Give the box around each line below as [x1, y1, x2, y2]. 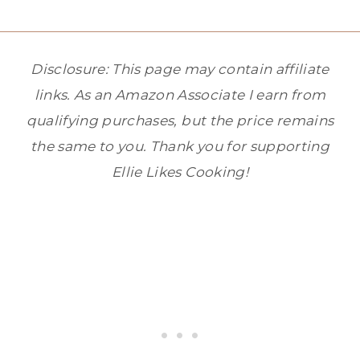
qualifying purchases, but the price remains [26, 112, 334, 129]
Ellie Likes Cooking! [112, 163, 248, 180]
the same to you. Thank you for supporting [31, 137, 329, 154]
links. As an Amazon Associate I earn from [34, 86, 326, 103]
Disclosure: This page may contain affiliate [31, 60, 329, 77]
